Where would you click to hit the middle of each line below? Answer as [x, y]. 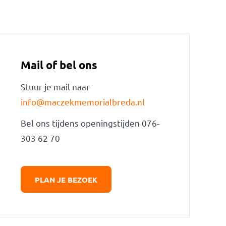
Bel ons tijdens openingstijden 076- [90, 123]
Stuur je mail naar [55, 87]
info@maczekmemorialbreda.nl [83, 102]
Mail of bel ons [59, 65]
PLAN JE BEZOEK [66, 179]
